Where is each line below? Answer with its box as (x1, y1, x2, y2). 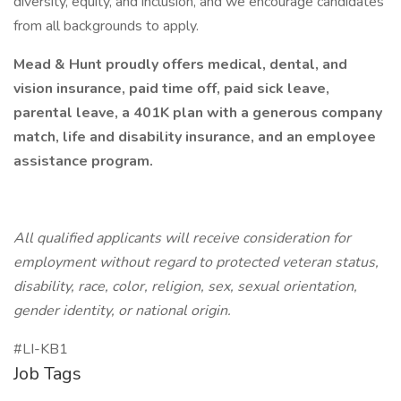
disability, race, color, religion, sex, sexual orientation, (13, 277, 357, 296)
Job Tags (13, 362, 81, 386)
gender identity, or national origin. (13, 301, 231, 320)
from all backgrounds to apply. (13, 16, 199, 36)
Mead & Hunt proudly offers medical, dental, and (13, 55, 347, 74)
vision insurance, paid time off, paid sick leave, (13, 79, 329, 98)
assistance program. (13, 151, 153, 171)
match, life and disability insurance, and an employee (13, 127, 376, 147)
